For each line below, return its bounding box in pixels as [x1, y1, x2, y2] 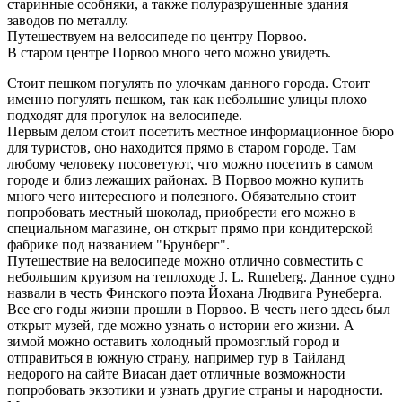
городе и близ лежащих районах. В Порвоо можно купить [7, 172, 363, 188]
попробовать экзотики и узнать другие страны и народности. [7, 382, 383, 398]
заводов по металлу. [7, 13, 128, 29]
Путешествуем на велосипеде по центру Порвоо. [7, 29, 307, 45]
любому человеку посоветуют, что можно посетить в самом [7, 156, 373, 172]
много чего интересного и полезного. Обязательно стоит [7, 188, 356, 205]
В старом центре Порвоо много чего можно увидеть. [7, 45, 331, 61]
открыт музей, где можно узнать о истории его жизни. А [7, 318, 354, 334]
